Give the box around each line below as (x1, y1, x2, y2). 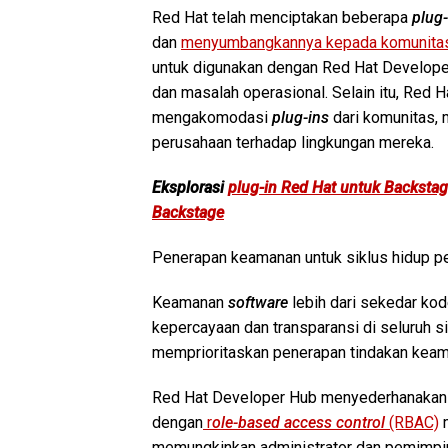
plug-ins (272, 107, 329, 127)
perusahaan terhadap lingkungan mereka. (152, 132, 434, 152)
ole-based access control (212, 412, 389, 432)
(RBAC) (389, 412, 439, 432)
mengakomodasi (152, 107, 272, 127)
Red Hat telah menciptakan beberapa (152, 7, 412, 27)
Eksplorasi (152, 177, 228, 197)
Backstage (152, 202, 224, 222)
